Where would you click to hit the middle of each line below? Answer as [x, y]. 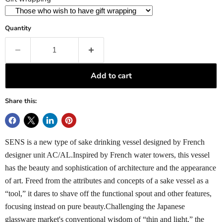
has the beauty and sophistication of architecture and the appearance [111, 168]
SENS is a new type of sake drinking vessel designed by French [105, 142]
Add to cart [111, 76]
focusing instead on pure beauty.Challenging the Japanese [95, 206]
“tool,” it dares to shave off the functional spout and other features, [108, 194]
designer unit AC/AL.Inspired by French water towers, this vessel [107, 155]
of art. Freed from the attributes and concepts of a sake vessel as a [107, 181]
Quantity [18, 28]
